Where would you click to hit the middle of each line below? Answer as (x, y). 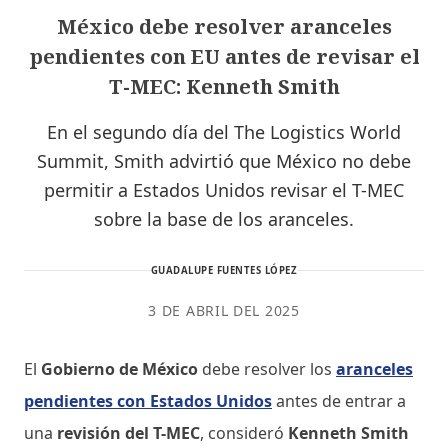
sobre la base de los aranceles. (224, 218)
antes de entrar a (339, 400)
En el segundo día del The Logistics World (224, 131)
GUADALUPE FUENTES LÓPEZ (224, 270)
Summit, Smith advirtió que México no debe (224, 160)
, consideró (244, 432)
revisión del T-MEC (128, 432)
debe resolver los (267, 368)
